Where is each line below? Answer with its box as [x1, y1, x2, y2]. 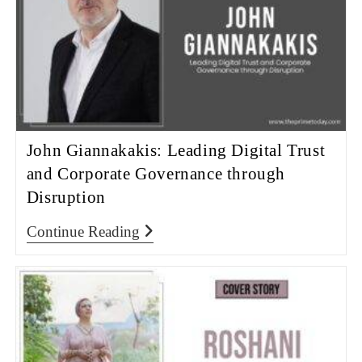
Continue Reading [26, 222, 140, 240]
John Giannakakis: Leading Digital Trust [26, 140, 326, 160]
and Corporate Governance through [26, 163, 285, 183]
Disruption [26, 187, 106, 207]
